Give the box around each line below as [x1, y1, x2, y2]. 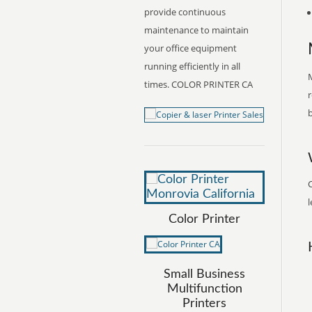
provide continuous [144, 6, 226, 18]
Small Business [164, 268, 245, 281]
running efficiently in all [144, 60, 240, 72]
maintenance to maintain [144, 24, 249, 36]
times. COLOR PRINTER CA [144, 78, 253, 91]
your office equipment [144, 42, 237, 54]
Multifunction [166, 283, 242, 295]
